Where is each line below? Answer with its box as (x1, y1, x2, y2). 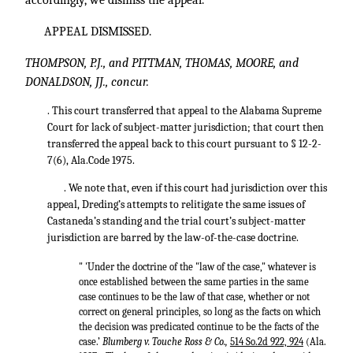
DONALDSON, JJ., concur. (25, 75, 149, 89)
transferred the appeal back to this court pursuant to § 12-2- (47, 137, 321, 150)
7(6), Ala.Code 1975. (47, 154, 135, 167)
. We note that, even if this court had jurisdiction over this (64, 181, 327, 195)
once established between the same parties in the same (78, 275, 309, 288)
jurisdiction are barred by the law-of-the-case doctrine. (47, 231, 299, 244)
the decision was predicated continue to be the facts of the (78, 320, 319, 333)
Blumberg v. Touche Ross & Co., (102, 335, 230, 347)
